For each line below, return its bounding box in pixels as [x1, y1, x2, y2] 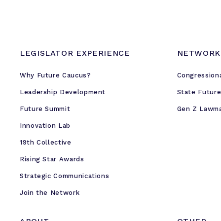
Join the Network [20, 189, 80, 196]
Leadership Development [20, 88, 106, 96]
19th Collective [20, 139, 72, 146]
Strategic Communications [20, 172, 110, 180]
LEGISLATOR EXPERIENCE [20, 48, 130, 58]
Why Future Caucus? [20, 72, 91, 79]
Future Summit [20, 105, 71, 112]
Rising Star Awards [20, 155, 84, 163]
